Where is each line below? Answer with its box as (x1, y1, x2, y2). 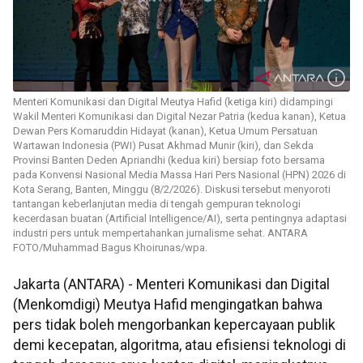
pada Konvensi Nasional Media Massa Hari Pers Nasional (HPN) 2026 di (13, 169, 346, 181)
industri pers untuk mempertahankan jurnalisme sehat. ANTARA (13, 227, 308, 240)
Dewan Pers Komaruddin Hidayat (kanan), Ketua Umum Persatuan (13, 125, 318, 138)
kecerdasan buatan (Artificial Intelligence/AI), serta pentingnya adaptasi (13, 212, 347, 225)
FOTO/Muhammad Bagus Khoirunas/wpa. (13, 241, 207, 254)
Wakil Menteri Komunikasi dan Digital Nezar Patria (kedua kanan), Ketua (13, 110, 346, 123)
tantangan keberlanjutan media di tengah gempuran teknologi (13, 198, 301, 211)
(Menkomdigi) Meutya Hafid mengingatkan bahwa (13, 297, 322, 314)
